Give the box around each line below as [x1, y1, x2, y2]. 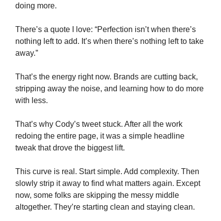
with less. [15, 96, 48, 105]
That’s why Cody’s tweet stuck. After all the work [15, 119, 183, 128]
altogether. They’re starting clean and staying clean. [15, 202, 195, 211]
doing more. [15, 1, 59, 10]
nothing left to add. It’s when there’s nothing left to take [15, 37, 204, 45]
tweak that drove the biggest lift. [15, 143, 127, 152]
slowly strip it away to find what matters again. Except [15, 179, 200, 187]
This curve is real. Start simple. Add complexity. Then [15, 167, 199, 176]
